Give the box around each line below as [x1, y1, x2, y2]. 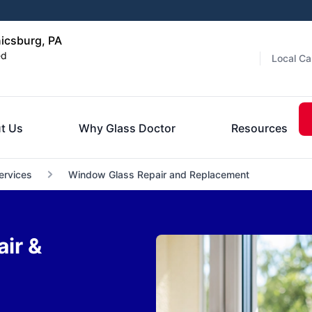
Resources [231, 120, 288, 135]
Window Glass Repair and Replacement [68, 169, 249, 180]
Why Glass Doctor [79, 120, 175, 135]
